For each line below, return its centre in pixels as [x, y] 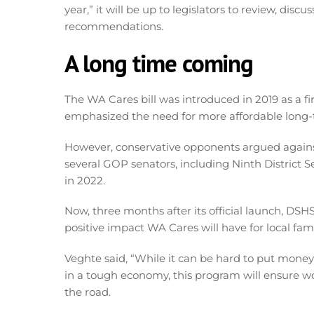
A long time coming [159, 63]
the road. [88, 292]
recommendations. [114, 26]
